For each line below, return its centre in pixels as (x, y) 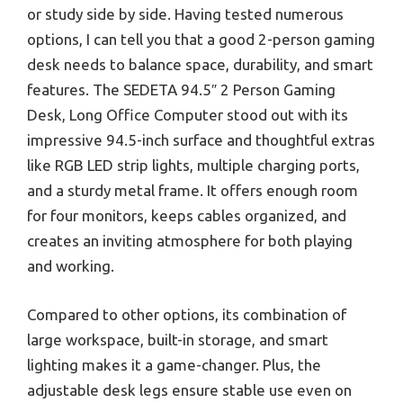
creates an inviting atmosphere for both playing (190, 241)
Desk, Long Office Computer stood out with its (188, 115)
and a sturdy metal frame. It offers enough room (193, 191)
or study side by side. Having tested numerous (185, 14)
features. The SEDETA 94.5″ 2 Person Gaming (181, 90)
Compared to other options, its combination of (187, 314)
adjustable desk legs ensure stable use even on (189, 390)
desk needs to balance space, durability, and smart (200, 65)
